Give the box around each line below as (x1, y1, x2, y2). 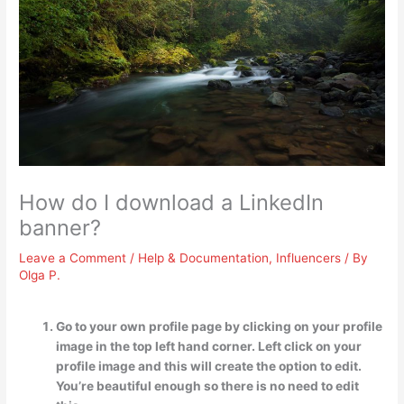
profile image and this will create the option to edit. (56, 358, 363, 373)
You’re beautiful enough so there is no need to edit (56, 378, 360, 393)
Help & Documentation (138, 251, 270, 266)
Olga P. (19, 268, 61, 283)
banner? (19, 215, 102, 242)
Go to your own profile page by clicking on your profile (56, 318, 383, 334)
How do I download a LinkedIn (19, 189, 325, 216)
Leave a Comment (19, 251, 127, 266)
